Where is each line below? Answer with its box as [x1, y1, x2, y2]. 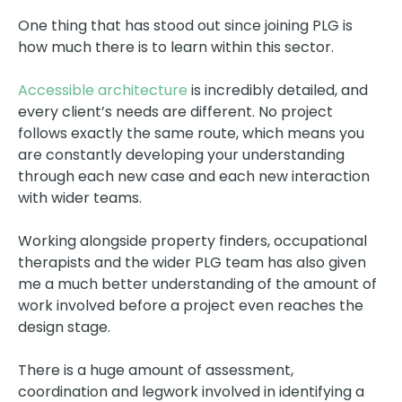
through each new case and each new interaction [18, 165, 370, 187]
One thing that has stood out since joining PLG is [18, 14, 353, 36]
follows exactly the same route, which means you [18, 122, 364, 144]
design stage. [18, 316, 110, 337]
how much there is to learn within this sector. [18, 36, 334, 57]
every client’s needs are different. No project [18, 100, 333, 122]
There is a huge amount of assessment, [18, 359, 293, 380]
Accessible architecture [18, 79, 188, 100]
